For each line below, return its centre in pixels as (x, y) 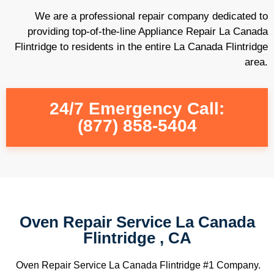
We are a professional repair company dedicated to (151, 16)
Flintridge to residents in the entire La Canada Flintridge (141, 47)
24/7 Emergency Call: (137, 109)
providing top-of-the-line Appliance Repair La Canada (148, 31)
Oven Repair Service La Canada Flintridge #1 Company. (137, 265)
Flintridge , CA (137, 238)
